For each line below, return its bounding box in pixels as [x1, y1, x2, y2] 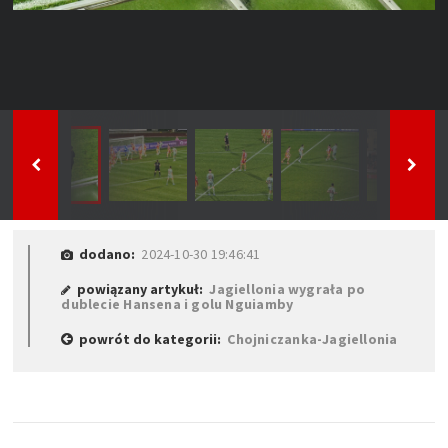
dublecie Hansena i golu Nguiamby [61, 294, 294, 313]
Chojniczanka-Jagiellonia [227, 329, 398, 348]
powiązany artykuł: [71, 279, 210, 298]
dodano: [73, 244, 142, 263]
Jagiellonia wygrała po [209, 279, 366, 298]
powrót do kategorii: [73, 329, 228, 348]
